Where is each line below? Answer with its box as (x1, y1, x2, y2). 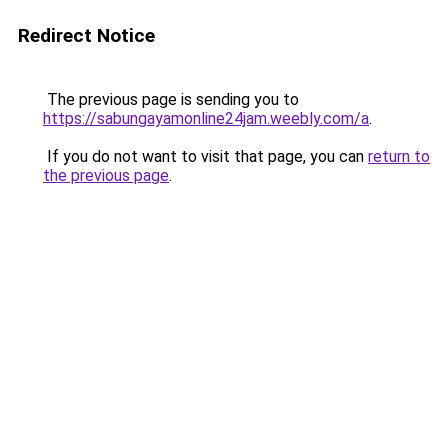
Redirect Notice (18, 24, 155, 47)
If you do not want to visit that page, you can (43, 147, 368, 166)
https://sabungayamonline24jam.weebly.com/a (43, 109, 369, 128)
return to (368, 147, 430, 166)
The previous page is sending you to (43, 90, 299, 109)
